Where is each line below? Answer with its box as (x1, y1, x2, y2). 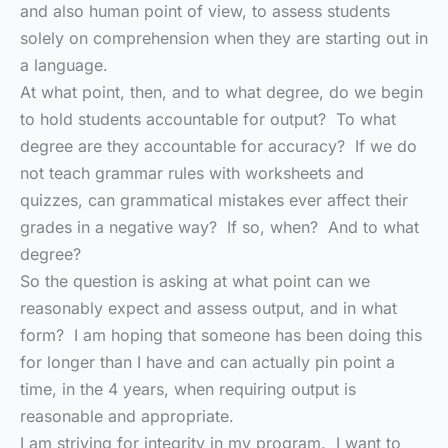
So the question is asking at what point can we (20, 271, 370, 291)
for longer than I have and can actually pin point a (20, 352, 395, 372)
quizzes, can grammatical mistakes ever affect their (20, 190, 408, 210)
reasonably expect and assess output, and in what (20, 298, 397, 318)
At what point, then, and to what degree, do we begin (20, 82, 423, 102)
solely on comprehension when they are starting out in (20, 28, 428, 48)
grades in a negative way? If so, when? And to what (20, 217, 419, 237)
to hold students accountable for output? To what (20, 109, 396, 129)
